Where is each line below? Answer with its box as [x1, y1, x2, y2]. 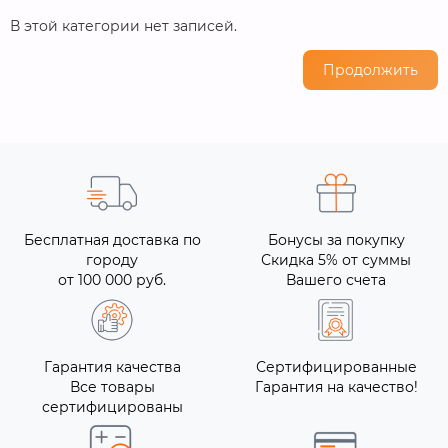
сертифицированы [41, 398, 183, 416]
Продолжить [323, 61, 418, 79]
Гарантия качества [43, 358, 181, 376]
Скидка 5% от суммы [261, 251, 411, 269]
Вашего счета [286, 271, 386, 289]
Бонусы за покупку [267, 231, 405, 249]
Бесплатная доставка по [23, 231, 201, 249]
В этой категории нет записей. [10, 17, 237, 35]
